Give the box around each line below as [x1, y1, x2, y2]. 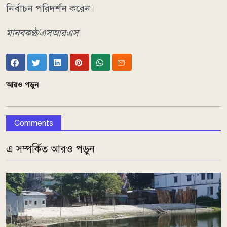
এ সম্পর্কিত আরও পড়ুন [6, 143, 95, 156]
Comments [14, 118, 53, 129]
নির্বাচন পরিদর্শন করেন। [6, 3, 95, 15]
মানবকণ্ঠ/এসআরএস [6, 27, 79, 40]
